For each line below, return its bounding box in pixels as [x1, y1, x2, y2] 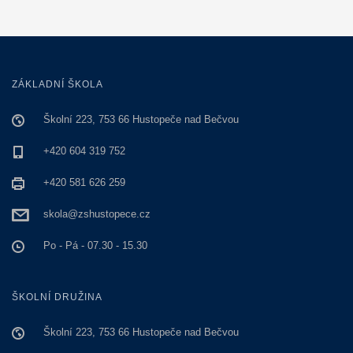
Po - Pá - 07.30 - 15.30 [43, 240, 147, 251]
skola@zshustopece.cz [43, 208, 150, 220]
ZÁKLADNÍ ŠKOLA [12, 79, 103, 90]
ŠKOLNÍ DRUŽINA [12, 292, 102, 303]
